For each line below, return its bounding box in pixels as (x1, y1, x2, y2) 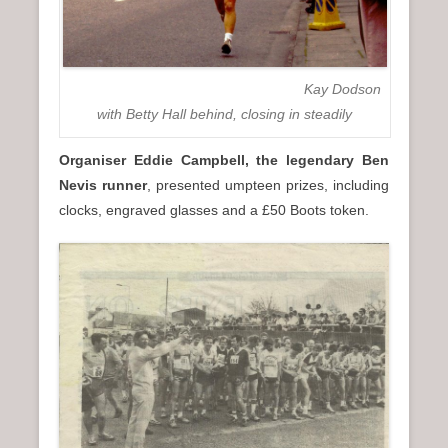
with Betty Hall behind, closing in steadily (97, 105, 353, 122)
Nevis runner (59, 176, 147, 193)
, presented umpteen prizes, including (147, 176, 389, 193)
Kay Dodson (68, 80, 382, 97)
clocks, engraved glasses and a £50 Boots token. (59, 201, 369, 218)
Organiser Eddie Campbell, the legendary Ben (59, 151, 389, 168)
